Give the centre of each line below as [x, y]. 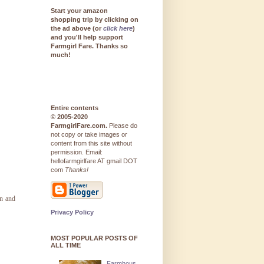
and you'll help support [87, 37]
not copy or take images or [89, 135]
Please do [122, 126]
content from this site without [91, 143]
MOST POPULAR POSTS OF [94, 238]
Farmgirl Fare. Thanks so [89, 46]
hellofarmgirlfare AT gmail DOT [94, 161]
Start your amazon [79, 11]
